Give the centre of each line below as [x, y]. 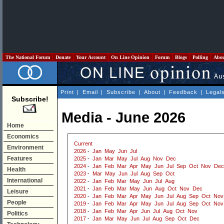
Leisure [18, 191]
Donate [63, 57]
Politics [17, 213]
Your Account [91, 57]
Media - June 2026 [123, 118]
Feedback [183, 92]
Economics [23, 136]
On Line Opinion [130, 57]
